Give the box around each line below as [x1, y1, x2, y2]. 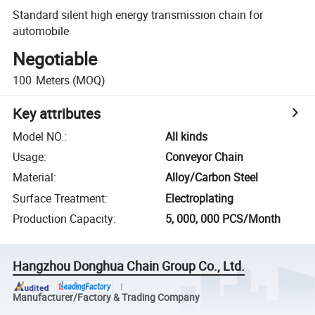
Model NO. [13, 128, 65, 144]
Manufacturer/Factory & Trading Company [13, 290, 200, 304]
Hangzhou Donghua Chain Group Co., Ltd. [13, 257, 245, 275]
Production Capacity [13, 211, 114, 227]
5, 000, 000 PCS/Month [165, 211, 281, 227]
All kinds [165, 128, 208, 144]
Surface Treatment [13, 190, 105, 206]
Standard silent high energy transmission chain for [13, 6, 264, 22]
